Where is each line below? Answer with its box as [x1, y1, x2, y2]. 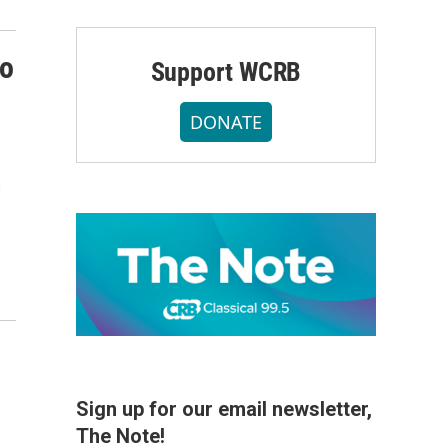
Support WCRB [150, 57, 302, 87]
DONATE [190, 110, 262, 134]
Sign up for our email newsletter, [76, 397, 372, 422]
